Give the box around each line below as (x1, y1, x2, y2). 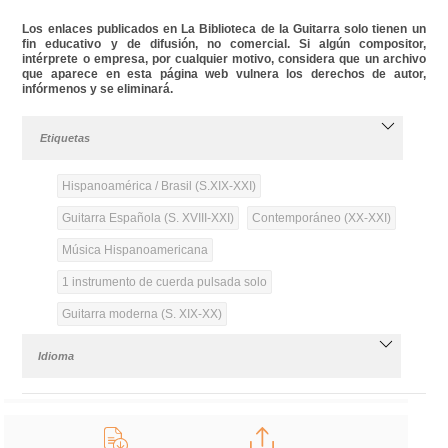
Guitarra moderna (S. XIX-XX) (61, 306, 222, 321)
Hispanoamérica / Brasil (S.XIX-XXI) (61, 178, 256, 193)
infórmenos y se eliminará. (22, 81, 174, 96)
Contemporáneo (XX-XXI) (251, 210, 391, 225)
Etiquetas (40, 131, 91, 144)
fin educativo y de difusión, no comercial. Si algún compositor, (22, 36, 426, 51)
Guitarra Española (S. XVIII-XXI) (61, 210, 234, 225)
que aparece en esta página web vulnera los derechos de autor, (22, 66, 426, 81)
